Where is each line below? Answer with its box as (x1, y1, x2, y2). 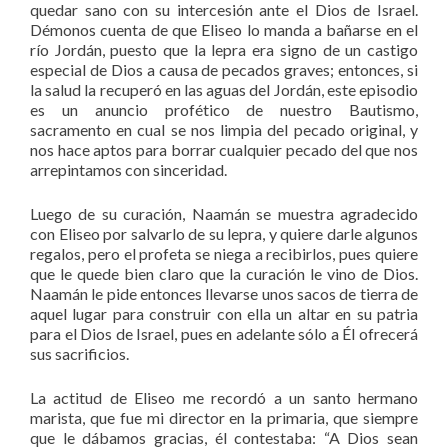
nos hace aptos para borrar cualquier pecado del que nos (30, 139, 418, 159)
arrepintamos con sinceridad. (30, 159, 227, 179)
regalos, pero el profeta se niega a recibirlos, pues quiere (30, 243, 418, 263)
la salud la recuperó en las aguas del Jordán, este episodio (30, 79, 418, 99)
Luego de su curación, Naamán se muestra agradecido (30, 203, 418, 223)
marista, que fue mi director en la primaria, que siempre (30, 407, 418, 427)
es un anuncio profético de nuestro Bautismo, (30, 99, 418, 119)
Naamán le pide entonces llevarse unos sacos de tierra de (30, 283, 418, 303)
